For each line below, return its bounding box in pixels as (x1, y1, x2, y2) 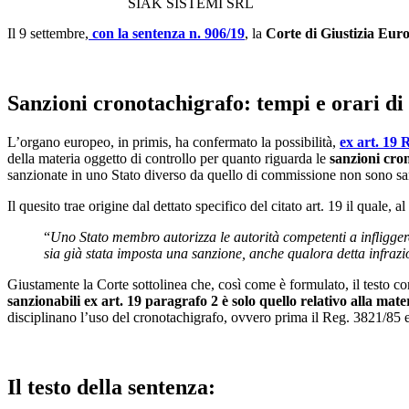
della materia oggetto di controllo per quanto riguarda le (7, 150, 330, 166)
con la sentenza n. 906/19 (89, 26, 245, 42)
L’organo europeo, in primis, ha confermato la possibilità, (7, 133, 340, 150)
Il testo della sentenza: (7, 374, 215, 399)
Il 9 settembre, (7, 26, 89, 42)
